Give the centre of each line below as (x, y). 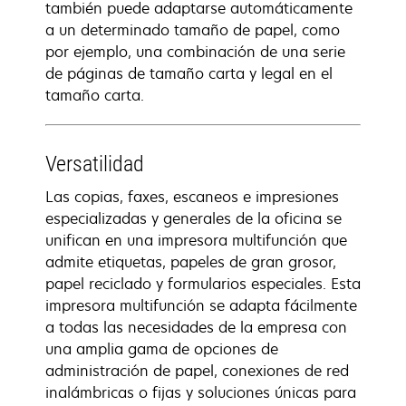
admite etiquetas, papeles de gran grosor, (191, 262)
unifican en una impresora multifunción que (196, 240)
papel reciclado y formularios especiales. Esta (203, 284)
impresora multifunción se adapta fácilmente (201, 305)
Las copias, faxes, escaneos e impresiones (192, 197)
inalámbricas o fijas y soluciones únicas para (201, 392)
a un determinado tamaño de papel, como (193, 30)
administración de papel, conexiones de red (197, 371)
